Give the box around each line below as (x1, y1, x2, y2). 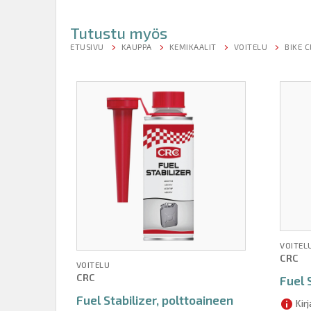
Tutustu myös (70, 23, 167, 42)
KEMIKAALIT (169, 41, 217, 51)
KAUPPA (121, 41, 152, 51)
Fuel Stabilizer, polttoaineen (76, 292, 233, 308)
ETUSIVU (70, 41, 104, 51)
